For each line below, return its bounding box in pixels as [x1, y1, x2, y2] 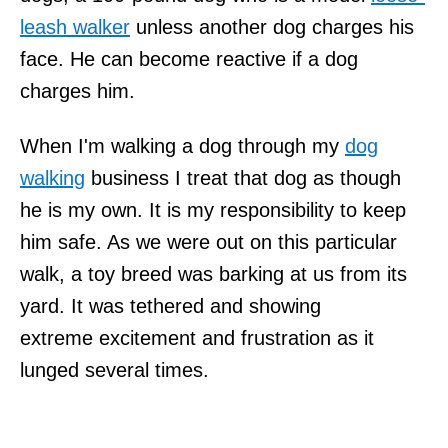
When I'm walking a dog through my [20, 134, 345, 157]
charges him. [20, 79, 135, 102]
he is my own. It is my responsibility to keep [20, 198, 406, 221]
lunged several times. [20, 358, 209, 381]
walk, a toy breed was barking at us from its [20, 262, 407, 285]
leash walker [20, 15, 130, 38]
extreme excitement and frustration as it [20, 326, 374, 349]
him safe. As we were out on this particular [20, 230, 397, 253]
